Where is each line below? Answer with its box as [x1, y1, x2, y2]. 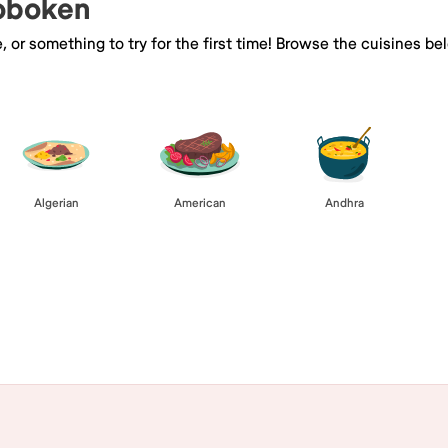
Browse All [186, 273, 262, 294]
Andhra [324, 195, 364, 211]
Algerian [33, 195, 79, 211]
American [174, 195, 226, 211]
